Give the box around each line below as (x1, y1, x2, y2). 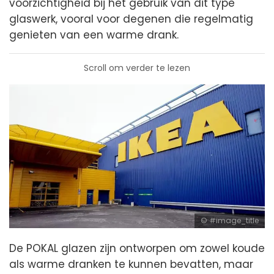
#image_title (209, 215, 259, 226)
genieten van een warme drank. (9, 28, 179, 42)
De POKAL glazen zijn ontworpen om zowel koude (9, 241, 265, 256)
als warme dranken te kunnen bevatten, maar (9, 257, 253, 272)
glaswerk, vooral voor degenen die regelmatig (9, 12, 253, 26)
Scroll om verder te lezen (84, 62, 190, 74)
